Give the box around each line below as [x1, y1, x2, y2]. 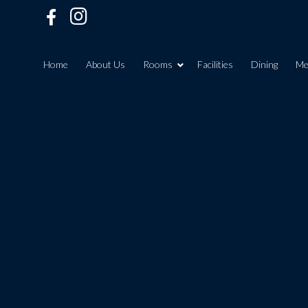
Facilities [197, 58, 233, 70]
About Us [86, 58, 125, 70]
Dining [251, 58, 278, 70]
